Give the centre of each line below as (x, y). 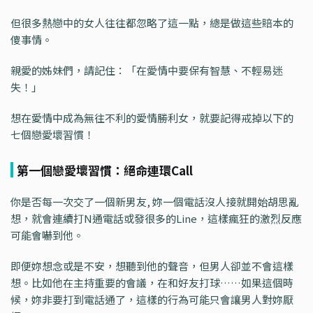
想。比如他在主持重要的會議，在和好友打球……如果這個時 (152, 283)
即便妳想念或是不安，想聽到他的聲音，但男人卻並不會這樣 (152, 266)
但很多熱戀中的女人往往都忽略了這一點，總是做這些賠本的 (152, 23)
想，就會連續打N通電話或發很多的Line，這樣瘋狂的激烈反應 (156, 219)
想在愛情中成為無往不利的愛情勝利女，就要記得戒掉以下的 (152, 118)
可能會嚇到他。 (47, 235)
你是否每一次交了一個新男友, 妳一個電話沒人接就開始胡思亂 (155, 202)
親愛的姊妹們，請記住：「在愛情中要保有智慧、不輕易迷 (147, 71)
